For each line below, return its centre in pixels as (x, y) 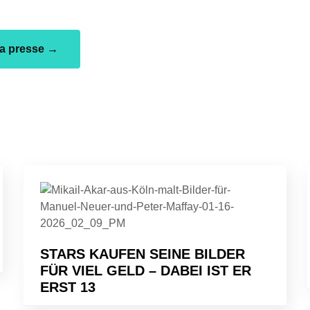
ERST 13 (68, 287)
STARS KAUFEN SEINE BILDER (143, 254)
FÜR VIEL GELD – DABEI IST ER (146, 270)
